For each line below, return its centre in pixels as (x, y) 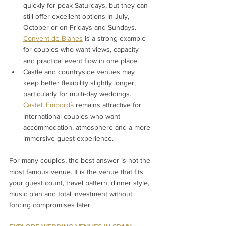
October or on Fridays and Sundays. (81, 27)
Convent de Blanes (53, 38)
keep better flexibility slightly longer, (80, 82)
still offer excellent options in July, (77, 16)
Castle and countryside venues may (80, 71)
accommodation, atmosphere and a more (88, 127)
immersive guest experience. (68, 138)
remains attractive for (108, 105)
